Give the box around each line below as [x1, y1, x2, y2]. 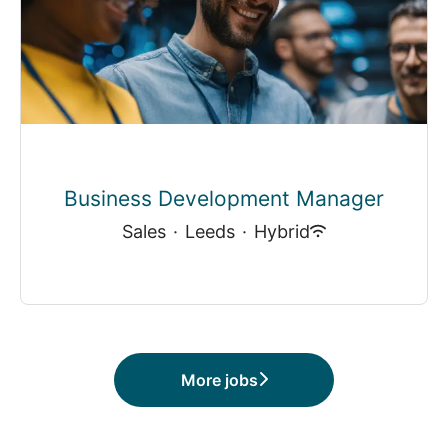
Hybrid [254, 220, 310, 242]
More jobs [180, 369, 258, 390]
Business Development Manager [64, 185, 384, 211]
